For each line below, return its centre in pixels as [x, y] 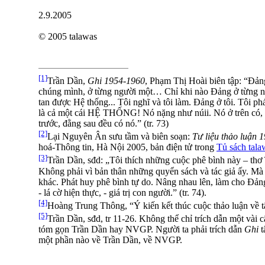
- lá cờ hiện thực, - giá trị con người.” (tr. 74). [122, 192]
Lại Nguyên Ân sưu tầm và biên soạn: [120, 137]
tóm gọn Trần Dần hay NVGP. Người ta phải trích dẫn [141, 230]
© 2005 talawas [68, 36]
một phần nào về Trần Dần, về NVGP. [110, 240]
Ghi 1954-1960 [116, 80]
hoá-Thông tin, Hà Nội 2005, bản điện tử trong [127, 147]
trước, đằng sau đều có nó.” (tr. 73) [104, 123]
